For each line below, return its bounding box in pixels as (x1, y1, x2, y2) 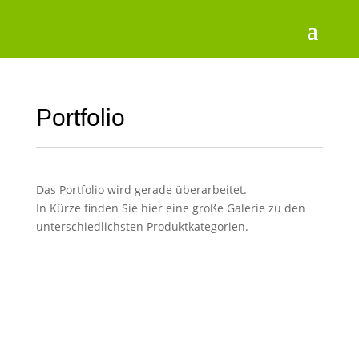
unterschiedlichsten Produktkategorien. (35, 219, 252, 234)
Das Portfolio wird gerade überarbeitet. (35, 182, 247, 197)
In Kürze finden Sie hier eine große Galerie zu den (35, 200, 305, 216)
